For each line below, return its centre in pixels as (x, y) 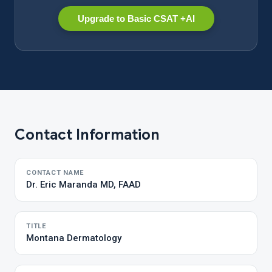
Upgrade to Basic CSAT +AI (136, 19)
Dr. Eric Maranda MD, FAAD (83, 185)
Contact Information (87, 135)
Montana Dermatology (74, 238)
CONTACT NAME (55, 173)
